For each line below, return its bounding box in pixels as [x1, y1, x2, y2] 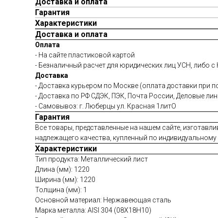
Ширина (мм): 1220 [35, 175, 95, 183]
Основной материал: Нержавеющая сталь [35, 196, 171, 204]
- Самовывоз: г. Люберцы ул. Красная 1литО [35, 102, 176, 110]
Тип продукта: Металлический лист [35, 155, 148, 163]
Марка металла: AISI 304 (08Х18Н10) [35, 206, 151, 214]
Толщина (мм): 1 [35, 185, 87, 194]
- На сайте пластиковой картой [35, 51, 135, 59]
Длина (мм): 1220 [35, 165, 90, 173]
